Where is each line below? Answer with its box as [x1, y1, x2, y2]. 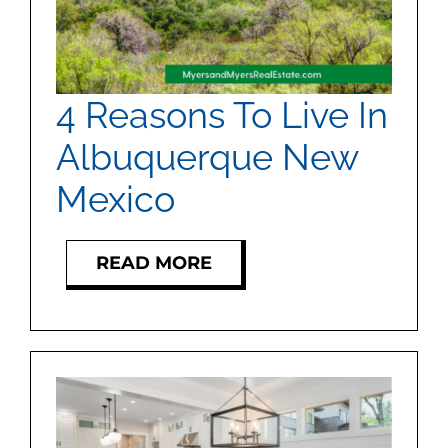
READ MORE [95, 251, 212, 274]
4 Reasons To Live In [55, 93, 388, 136]
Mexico [55, 177, 175, 220]
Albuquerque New [55, 135, 358, 178]
